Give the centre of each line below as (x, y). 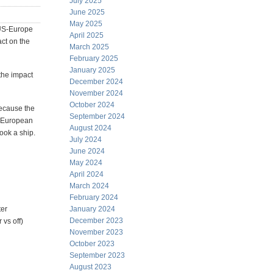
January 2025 (92, 70)
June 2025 (87, 12)
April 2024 (87, 174)
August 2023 (90, 267)
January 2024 (92, 209)
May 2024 (86, 163)
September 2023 (97, 255)
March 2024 (89, 186)
